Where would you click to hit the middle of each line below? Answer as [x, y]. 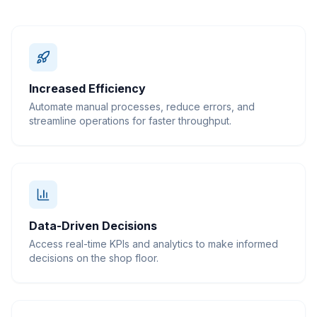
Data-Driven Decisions [93, 226]
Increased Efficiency [87, 88]
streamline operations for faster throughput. [130, 121]
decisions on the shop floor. [94, 258]
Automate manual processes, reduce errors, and [142, 106]
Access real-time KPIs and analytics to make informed [154, 244]
